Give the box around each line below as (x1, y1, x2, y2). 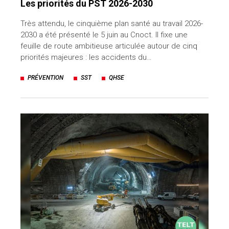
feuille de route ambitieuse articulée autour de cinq (20, 41, 197, 51)
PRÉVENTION (28, 74, 63, 82)
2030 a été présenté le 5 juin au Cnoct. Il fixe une (20, 30, 188, 40)
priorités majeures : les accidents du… (20, 53, 152, 62)
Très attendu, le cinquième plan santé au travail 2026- (20, 19, 203, 29)
